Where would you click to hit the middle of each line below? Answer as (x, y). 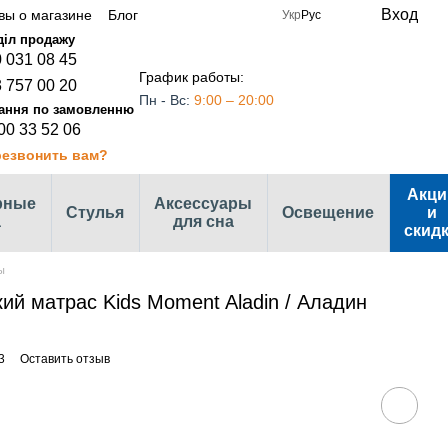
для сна (203, 221)
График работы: (191, 76)
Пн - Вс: (166, 99)
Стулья (95, 212)
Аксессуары (203, 203)
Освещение (328, 212)
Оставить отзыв (65, 359)
